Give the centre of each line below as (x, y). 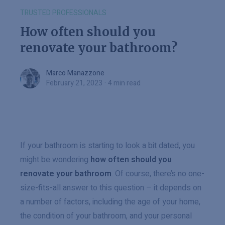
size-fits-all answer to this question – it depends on (111, 188)
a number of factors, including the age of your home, (110, 202)
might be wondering (55, 160)
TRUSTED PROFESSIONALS (63, 13)
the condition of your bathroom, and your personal (106, 216)
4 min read (124, 83)
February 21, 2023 (74, 83)
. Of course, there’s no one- (158, 174)
